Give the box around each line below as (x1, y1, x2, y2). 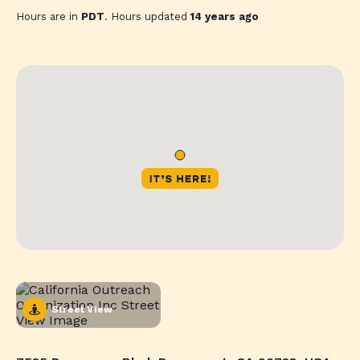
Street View (51, 303, 113, 315)
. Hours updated (104, 10, 190, 23)
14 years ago (190, 10, 259, 23)
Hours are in (16, 10, 81, 23)
